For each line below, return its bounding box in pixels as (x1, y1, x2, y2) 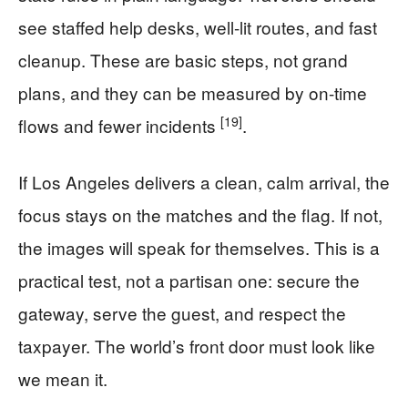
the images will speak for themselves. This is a (18, 235, 380, 260)
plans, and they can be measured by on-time (18, 80, 367, 106)
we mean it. (18, 366, 107, 392)
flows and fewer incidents (18, 113, 220, 138)
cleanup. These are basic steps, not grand (18, 47, 348, 73)
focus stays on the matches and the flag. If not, (18, 202, 382, 228)
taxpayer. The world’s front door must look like (18, 333, 375, 359)
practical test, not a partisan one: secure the (18, 268, 360, 293)
